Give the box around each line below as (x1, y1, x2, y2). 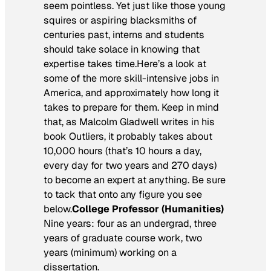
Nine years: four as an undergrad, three (44, 217, 217, 230)
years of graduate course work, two (44, 232, 202, 245)
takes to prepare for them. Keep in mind (44, 101, 219, 114)
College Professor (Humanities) (72, 203, 224, 216)
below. (44, 203, 72, 216)
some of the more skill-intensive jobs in (44, 72, 219, 85)
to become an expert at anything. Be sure (44, 174, 226, 187)
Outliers (69, 130, 104, 143)
